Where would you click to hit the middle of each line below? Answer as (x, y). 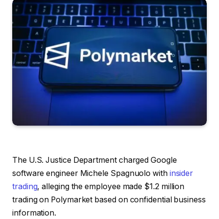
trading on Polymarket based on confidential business (109, 199)
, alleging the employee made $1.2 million (111, 186)
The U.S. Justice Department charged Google (95, 160)
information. (34, 213)
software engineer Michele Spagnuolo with (91, 173)
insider (181, 173)
